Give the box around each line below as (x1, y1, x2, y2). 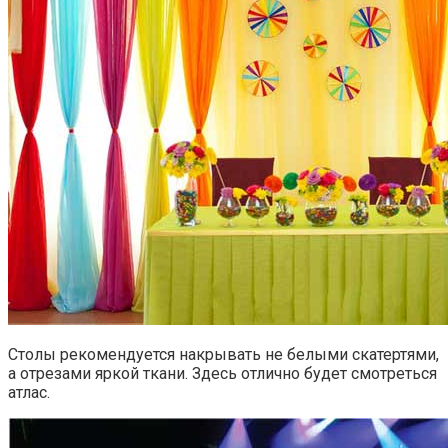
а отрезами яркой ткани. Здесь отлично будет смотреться (8, 364, 437, 384)
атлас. (8, 383, 50, 403)
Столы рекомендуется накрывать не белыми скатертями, (8, 345, 439, 365)
